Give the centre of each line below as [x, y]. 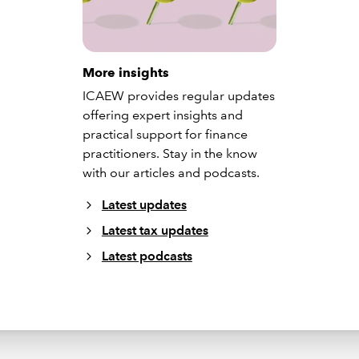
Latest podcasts [147, 256]
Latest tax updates [155, 230]
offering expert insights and [162, 115]
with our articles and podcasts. [171, 172]
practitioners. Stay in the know [169, 153]
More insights [125, 72]
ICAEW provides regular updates [178, 95]
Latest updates [144, 204]
